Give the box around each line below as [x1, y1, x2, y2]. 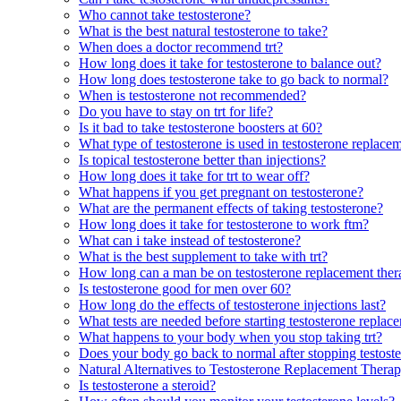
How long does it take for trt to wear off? [79, 167, 310, 183]
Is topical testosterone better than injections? [79, 151, 326, 167]
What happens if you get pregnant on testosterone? [79, 183, 363, 200]
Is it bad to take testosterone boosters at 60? [79, 119, 322, 135]
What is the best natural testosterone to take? [79, 22, 328, 38]
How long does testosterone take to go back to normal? [79, 71, 388, 87]
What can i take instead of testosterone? [79, 232, 301, 248]
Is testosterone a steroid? [79, 377, 216, 393]
